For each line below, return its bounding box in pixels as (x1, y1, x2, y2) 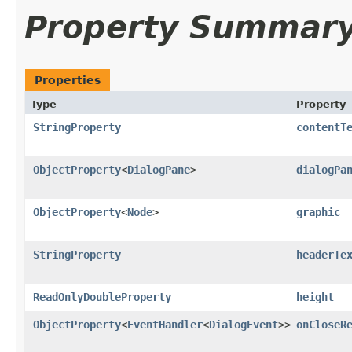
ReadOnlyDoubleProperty (33, 290, 171, 303)
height (296, 290, 334, 303)
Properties (35, 73, 101, 86)
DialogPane (127, 163, 190, 176)
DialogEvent (209, 317, 278, 331)
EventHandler (127, 317, 203, 331)
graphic (296, 205, 340, 218)
